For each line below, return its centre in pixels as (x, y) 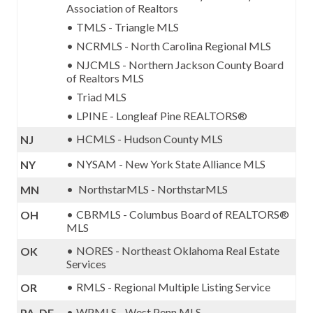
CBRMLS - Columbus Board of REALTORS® (183, 214)
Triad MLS (101, 97)
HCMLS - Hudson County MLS (150, 139)
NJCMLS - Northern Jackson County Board (180, 65)
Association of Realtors (122, 8)
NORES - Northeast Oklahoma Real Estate (178, 250)
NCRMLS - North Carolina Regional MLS (174, 46)
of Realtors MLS (105, 78)
